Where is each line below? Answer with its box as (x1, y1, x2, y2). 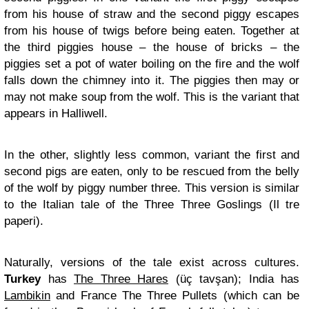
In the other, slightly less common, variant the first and (4, 148, 299, 161)
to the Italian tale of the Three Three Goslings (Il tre (4, 198, 299, 211)
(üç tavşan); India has (168, 272, 299, 286)
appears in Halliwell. (4, 107, 108, 120)
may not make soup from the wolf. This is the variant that (4, 90, 299, 103)
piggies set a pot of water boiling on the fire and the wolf (4, 57, 299, 70)
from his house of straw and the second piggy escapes (4, 8, 299, 21)
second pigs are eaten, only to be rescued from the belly (4, 165, 299, 178)
